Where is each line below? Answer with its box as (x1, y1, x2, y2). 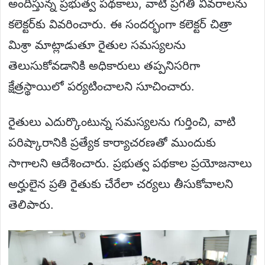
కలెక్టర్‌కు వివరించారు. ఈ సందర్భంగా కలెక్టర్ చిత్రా (8, 17, 232, 31)
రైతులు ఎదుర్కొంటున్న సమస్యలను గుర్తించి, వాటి (8, 114, 235, 129)
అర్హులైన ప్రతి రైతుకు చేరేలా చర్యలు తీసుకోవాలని (8, 176, 233, 191)
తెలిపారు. (8, 197, 54, 212)
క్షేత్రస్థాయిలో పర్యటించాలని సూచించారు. (8, 79, 195, 93)
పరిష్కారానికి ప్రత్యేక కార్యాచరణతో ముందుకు (8, 135, 216, 150)
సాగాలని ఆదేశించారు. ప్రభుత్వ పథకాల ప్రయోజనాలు (8, 156, 252, 170)
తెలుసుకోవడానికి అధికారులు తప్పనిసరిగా (8, 58, 200, 73)
